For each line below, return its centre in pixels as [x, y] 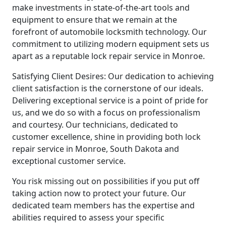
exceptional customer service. [69, 161]
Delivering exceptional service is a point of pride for [110, 100]
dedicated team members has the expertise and [103, 205]
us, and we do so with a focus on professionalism [106, 112]
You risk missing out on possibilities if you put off [106, 181]
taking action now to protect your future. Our [99, 193]
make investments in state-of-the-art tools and [101, 7]
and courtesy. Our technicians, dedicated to [95, 124]
